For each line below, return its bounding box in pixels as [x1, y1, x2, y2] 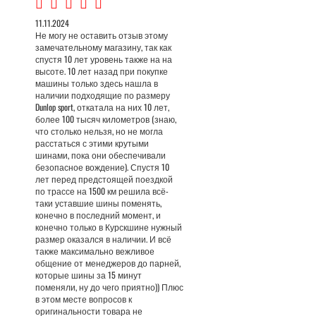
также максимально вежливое [35, 245, 154, 257]
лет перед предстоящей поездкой [35, 173, 173, 185]
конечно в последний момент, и [35, 209, 161, 221]
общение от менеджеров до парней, [35, 257, 181, 269]
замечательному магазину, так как [35, 41, 171, 53]
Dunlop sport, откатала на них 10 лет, [35, 101, 169, 113]
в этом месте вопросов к [35, 293, 132, 305]
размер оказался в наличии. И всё [35, 233, 171, 245]
